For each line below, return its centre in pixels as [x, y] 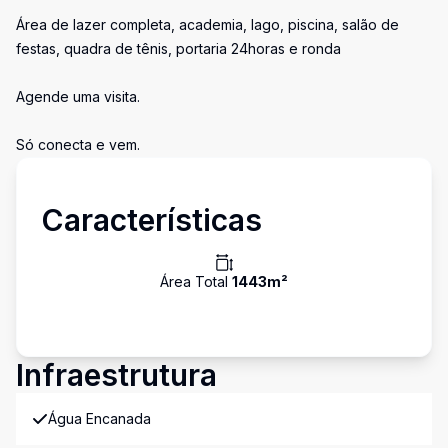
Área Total [196, 281]
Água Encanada [99, 418]
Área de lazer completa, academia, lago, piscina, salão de [207, 24]
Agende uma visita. [78, 96]
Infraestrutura [116, 375]
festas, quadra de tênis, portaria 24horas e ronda [178, 48]
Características [151, 220]
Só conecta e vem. [78, 144]
